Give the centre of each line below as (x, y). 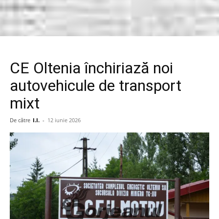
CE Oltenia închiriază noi (91, 68)
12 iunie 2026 (64, 120)
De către (20, 120)
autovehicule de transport (96, 86)
